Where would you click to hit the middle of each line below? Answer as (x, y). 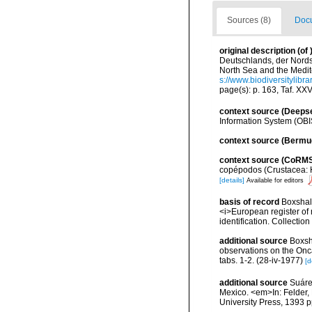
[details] (232, 180)
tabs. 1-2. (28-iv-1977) (261, 261)
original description (257, 51)
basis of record (249, 202)
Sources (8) (249, 21)
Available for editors (275, 181)
